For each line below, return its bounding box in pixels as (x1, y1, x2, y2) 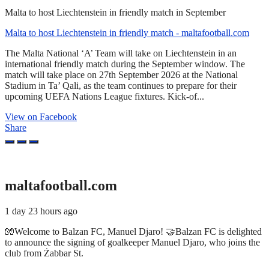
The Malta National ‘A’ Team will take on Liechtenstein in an (5, 48, 237, 59)
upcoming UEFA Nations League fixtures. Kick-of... (5, 91, 204, 102)
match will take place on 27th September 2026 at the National (5, 70, 238, 80)
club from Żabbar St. (5, 248, 83, 259)
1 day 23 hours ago (5, 206, 77, 217)
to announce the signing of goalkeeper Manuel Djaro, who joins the (5, 237, 260, 248)
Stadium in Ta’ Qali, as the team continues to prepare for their (5, 80, 237, 91)
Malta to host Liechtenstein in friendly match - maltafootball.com (5, 28, 249, 38)
